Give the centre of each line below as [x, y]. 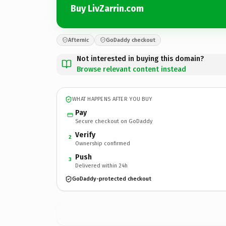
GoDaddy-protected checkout [112, 179]
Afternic [78, 40]
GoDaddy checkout [131, 40]
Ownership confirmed [103, 143]
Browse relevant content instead [131, 69]
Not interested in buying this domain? [140, 59]
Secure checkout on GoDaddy [114, 121]
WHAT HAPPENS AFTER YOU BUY [112, 99]
